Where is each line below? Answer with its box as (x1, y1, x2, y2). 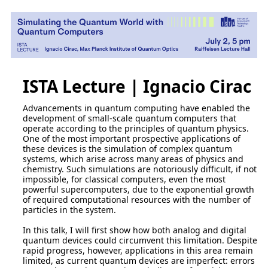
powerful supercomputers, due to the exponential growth (23, 184, 254, 196)
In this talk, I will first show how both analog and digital (23, 224, 246, 236)
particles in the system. (23, 204, 118, 216)
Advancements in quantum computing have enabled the (23, 102, 250, 114)
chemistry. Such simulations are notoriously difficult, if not (23, 163, 257, 175)
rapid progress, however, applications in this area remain (23, 245, 253, 257)
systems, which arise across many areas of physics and (23, 153, 243, 165)
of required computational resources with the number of (23, 194, 251, 206)
